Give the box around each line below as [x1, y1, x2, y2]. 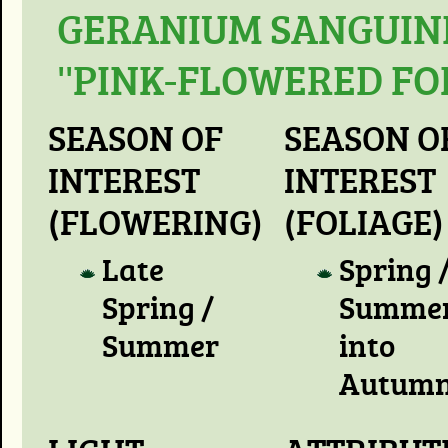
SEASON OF [47, 113, 223, 161]
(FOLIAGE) [284, 197, 445, 245]
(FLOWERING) [47, 197, 263, 245]
